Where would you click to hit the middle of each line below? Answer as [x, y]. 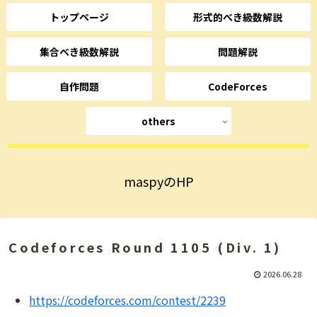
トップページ [79, 17]
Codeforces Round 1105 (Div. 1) [145, 247]
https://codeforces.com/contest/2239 [128, 300]
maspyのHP [158, 181]
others [158, 121]
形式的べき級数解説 [237, 17]
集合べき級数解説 [79, 52]
